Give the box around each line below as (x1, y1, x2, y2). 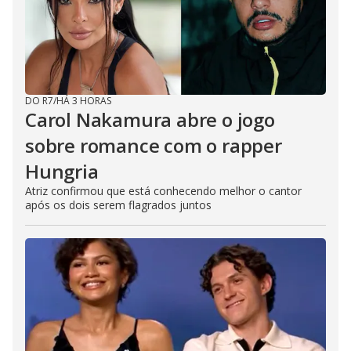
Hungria (25, 158, 99, 185)
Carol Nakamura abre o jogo (25, 107, 275, 133)
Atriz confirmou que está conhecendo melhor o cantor (25, 183, 302, 199)
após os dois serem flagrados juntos (25, 197, 212, 213)
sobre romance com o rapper (25, 132, 282, 159)
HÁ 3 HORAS (56, 94, 111, 108)
